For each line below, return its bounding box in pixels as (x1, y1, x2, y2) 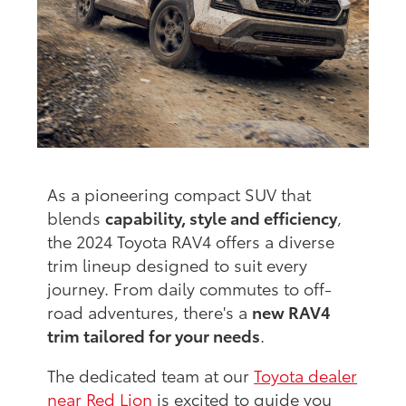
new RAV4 (252, 299, 332, 324)
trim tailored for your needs (47, 323, 261, 347)
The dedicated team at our (47, 362, 255, 387)
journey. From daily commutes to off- (47, 275, 333, 300)
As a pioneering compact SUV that (47, 181, 312, 206)
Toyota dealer (254, 362, 358, 387)
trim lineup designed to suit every (47, 252, 308, 276)
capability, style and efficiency (105, 205, 338, 229)
